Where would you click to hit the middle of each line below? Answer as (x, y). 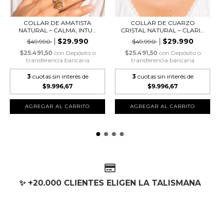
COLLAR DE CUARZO (163, 23)
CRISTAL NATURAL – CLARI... (163, 30)
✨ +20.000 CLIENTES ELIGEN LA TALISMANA (110, 183)
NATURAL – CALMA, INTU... (57, 30)
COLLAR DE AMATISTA (57, 23)
